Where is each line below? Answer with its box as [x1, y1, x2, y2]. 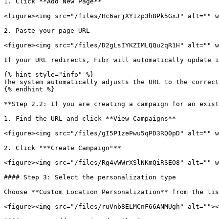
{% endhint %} [4, 86, 55, 93]
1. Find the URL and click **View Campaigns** [4, 115, 176, 122]
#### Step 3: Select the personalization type [4, 174, 176, 181]
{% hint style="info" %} [4, 71, 94, 78]
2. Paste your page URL [4, 27, 90, 34]
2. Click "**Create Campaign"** [4, 144, 121, 152]
